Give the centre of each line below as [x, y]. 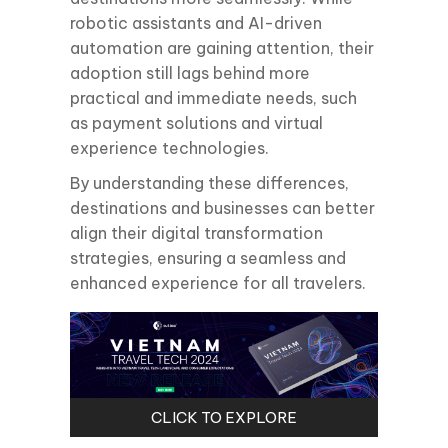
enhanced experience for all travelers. [218, 283]
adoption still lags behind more [190, 73]
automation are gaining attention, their [222, 48]
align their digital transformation [196, 233]
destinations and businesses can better [222, 208]
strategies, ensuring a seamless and [208, 258]
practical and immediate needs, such [213, 98]
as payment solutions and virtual [196, 123]
